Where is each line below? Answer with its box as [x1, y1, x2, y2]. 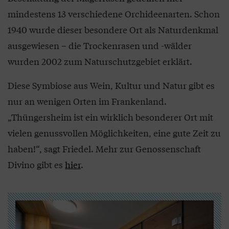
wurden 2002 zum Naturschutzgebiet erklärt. [8, 55, 192, 67]
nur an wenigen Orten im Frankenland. [8, 95, 167, 107]
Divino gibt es [8, 158, 65, 171]
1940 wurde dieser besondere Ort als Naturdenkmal [8, 23, 218, 36]
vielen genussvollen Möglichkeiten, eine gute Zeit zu [8, 126, 221, 139]
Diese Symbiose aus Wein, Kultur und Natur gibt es [8, 79, 215, 91]
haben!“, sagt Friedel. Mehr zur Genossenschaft [8, 142, 201, 155]
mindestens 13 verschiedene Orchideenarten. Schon [8, 7, 220, 20]
